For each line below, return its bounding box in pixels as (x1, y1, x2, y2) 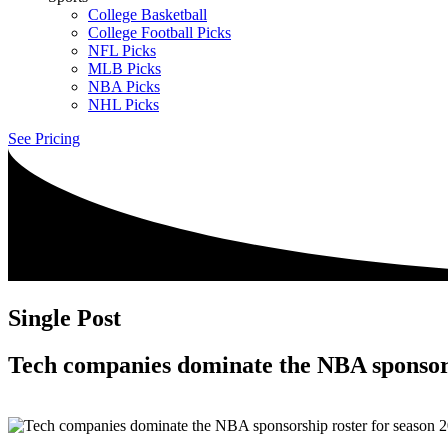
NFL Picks (88, 42, 156, 59)
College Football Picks (88, 24, 231, 41)
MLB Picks (88, 60, 161, 77)
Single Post (8, 304, 121, 331)
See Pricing (8, 130, 80, 147)
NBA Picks (88, 78, 160, 95)
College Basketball (88, 6, 207, 23)
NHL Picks (88, 96, 159, 113)
